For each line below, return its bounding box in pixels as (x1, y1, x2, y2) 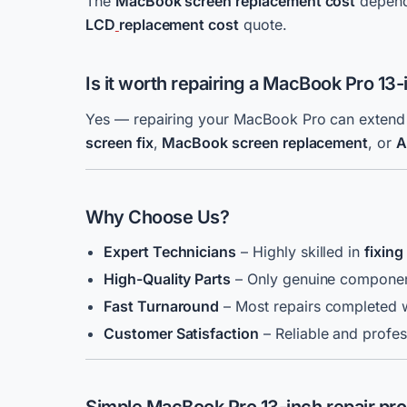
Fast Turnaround (104, 297, 220, 315)
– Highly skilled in (236, 243, 365, 261)
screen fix (85, 134, 154, 152)
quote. (239, 15, 287, 34)
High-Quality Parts (104, 270, 232, 288)
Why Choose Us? (85, 206, 230, 228)
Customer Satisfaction (104, 324, 259, 342)
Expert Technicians (104, 243, 237, 261)
